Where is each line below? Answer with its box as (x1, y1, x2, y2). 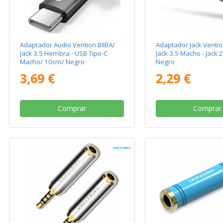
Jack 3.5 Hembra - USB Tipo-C (20, 48, 109, 58)
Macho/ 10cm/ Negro (20, 57, 85, 66)
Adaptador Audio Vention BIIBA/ (20, 40, 115, 49)
